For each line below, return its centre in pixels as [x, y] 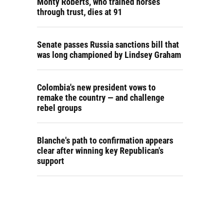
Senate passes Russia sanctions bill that [108, 45]
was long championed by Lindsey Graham [109, 55]
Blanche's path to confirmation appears [105, 140]
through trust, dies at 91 [80, 12]
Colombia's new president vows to [96, 87]
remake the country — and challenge [101, 98]
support [51, 161]
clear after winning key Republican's [100, 151]
